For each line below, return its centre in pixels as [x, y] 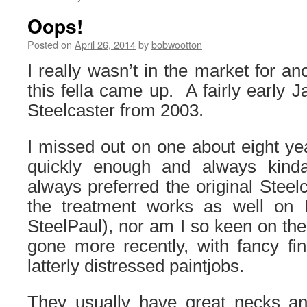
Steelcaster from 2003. [115, 110]
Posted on [50, 44]
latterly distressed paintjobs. [136, 266]
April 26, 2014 [105, 44]
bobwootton [177, 44]
